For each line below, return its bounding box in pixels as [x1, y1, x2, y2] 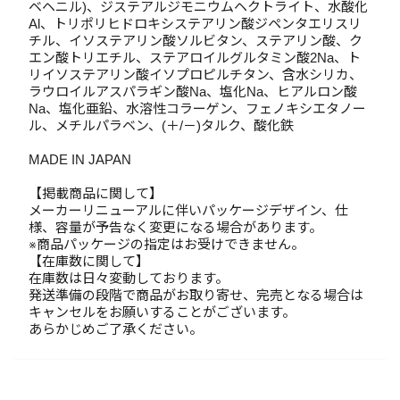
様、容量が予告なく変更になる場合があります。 [29, 220, 322, 235]
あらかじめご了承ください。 [29, 321, 203, 337]
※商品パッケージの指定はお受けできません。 [29, 237, 304, 252]
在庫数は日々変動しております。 [29, 271, 229, 286]
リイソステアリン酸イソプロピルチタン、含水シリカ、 [29, 67, 362, 82]
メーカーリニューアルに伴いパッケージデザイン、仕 [29, 203, 348, 218]
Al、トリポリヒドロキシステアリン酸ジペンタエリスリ [29, 16, 362, 31]
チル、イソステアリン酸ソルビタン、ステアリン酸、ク [29, 33, 362, 48]
